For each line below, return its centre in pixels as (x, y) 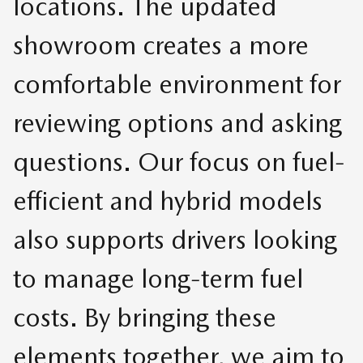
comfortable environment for (177, 83)
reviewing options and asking (177, 122)
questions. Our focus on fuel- (179, 161)
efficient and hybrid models (168, 200)
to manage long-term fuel (158, 278)
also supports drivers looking (175, 239)
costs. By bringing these (145, 317)
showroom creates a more (161, 45)
